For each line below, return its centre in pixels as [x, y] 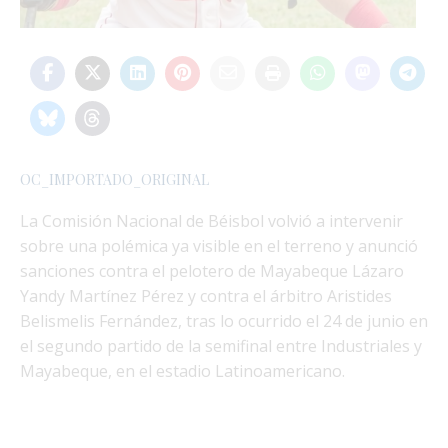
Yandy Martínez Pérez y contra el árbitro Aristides [206, 295]
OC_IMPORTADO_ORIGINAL [114, 179]
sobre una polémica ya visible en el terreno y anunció [219, 245]
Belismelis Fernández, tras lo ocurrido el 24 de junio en [224, 320]
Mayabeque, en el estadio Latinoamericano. [182, 370]
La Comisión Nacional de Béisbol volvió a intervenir [211, 220]
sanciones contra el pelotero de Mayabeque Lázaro [212, 270]
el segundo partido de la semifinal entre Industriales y [221, 345]
